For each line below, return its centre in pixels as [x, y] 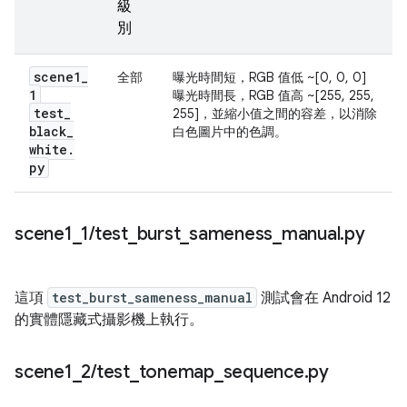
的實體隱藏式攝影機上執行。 [109, 320]
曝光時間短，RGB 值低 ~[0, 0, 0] [269, 77]
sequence [263, 372]
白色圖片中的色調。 [230, 132]
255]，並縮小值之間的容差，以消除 [275, 114]
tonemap [176, 372]
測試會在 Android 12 [324, 298]
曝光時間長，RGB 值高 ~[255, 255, [273, 95]
